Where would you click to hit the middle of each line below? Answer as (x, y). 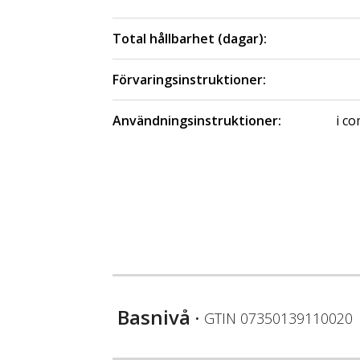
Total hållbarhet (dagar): (190, 39)
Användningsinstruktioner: (197, 121)
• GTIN (215, 319)
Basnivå (154, 317)
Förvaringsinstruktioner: (189, 80)
